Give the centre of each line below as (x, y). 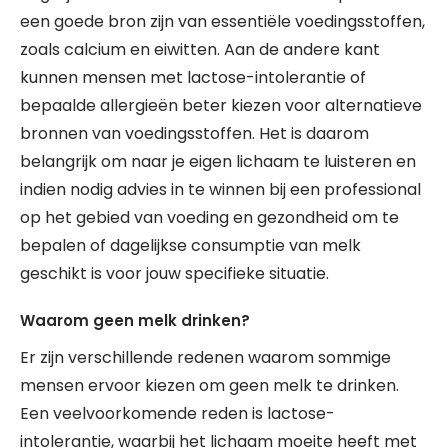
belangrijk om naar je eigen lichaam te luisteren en (218, 161)
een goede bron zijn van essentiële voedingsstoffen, (222, 21)
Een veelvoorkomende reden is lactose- (177, 413)
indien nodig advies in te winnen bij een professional (220, 189)
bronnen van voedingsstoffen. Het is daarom (194, 133)
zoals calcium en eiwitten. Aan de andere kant (200, 49)
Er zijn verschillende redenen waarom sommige (205, 357)
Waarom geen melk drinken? (135, 320)
